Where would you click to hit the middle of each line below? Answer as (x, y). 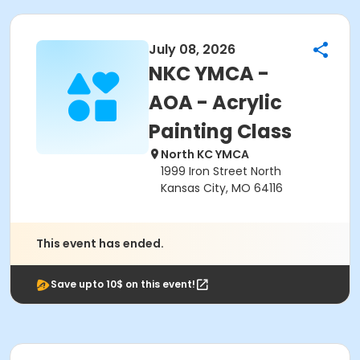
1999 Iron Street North (221, 171)
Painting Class (220, 131)
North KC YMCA (205, 154)
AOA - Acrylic (215, 102)
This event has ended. (100, 243)
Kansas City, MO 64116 (222, 188)
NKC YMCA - (209, 74)
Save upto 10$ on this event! (123, 284)
